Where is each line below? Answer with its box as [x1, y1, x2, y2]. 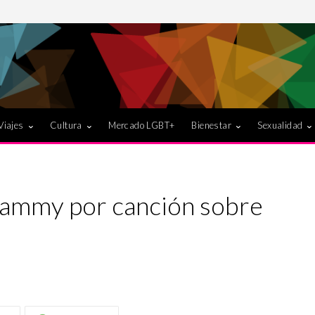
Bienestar [191, 119, 232, 131]
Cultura [50, 119, 82, 131]
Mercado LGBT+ [108, 119, 175, 131]
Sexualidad [257, 119, 303, 131]
